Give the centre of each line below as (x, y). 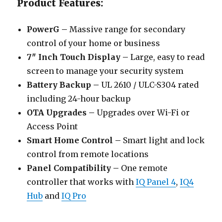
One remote (143, 168)
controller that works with (82, 182)
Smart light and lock (163, 140)
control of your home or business (94, 43)
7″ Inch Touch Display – (78, 57)
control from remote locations (88, 154)
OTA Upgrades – (61, 113)
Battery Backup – (63, 85)
